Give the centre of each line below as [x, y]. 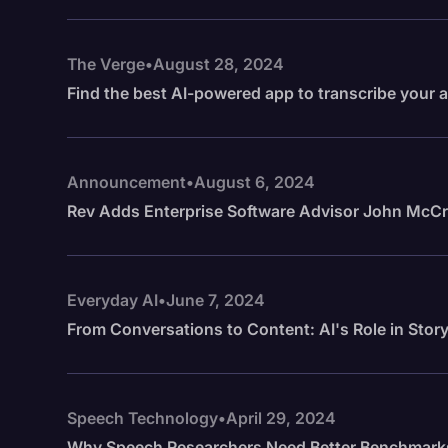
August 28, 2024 [219, 64]
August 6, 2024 [255, 182]
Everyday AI [113, 300]
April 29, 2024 [281, 418]
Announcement [127, 182]
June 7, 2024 [216, 300]
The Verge [106, 64]
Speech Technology [143, 418]
